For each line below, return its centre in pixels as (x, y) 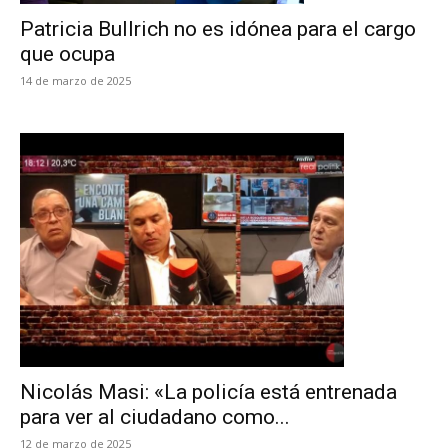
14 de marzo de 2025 (75, 80)
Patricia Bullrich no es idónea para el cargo (218, 29)
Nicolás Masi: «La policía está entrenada (208, 392)
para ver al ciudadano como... (155, 417)
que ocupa (67, 54)
